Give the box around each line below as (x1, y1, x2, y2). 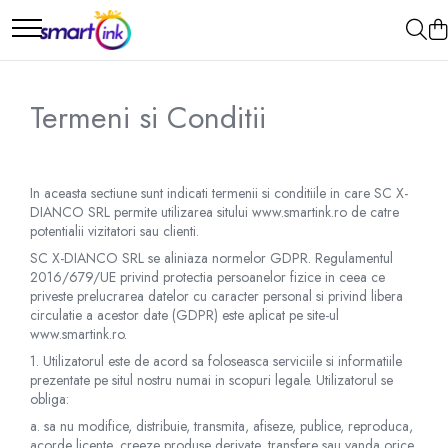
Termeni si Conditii (30, 96, 266, 139)
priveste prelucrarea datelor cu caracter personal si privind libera (30, 286, 403, 306)
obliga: (30, 389, 73, 409)
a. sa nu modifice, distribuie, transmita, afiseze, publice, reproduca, (30, 416, 413, 436)
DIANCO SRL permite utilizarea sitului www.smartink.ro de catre (30, 202, 399, 222)
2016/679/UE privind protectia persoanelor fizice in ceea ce (30, 267, 385, 287)
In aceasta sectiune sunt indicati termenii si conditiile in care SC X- (30, 183, 408, 203)
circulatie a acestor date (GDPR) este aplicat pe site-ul (30, 305, 339, 325)
